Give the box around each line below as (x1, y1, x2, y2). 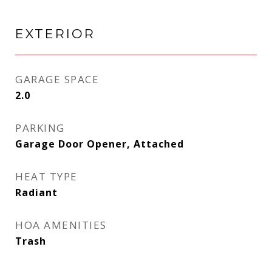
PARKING (15, 121, 65, 135)
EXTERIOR (15, 26, 95, 41)
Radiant (15, 186, 58, 199)
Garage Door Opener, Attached (15, 137, 184, 151)
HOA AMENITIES (15, 218, 107, 232)
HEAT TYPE (15, 169, 78, 183)
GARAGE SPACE (15, 72, 99, 86)
